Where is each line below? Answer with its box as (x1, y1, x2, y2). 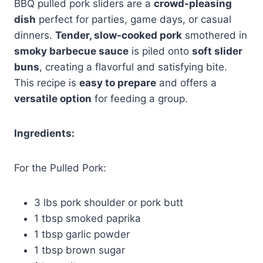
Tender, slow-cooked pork (55, 29, 182, 41)
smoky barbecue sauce (14, 45, 129, 57)
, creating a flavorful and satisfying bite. (39, 60, 227, 73)
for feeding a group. (92, 92, 188, 104)
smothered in (182, 29, 247, 41)
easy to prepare (79, 76, 156, 89)
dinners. (14, 29, 55, 41)
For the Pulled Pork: (14, 161, 106, 174)
